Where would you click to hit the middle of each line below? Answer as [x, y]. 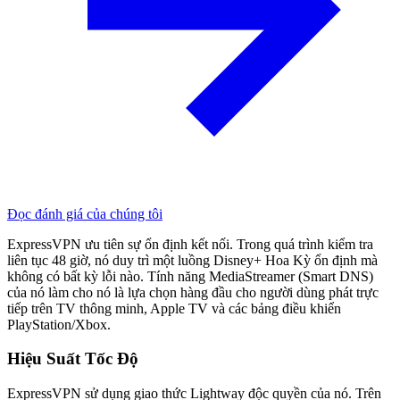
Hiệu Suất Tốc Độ [73, 359]
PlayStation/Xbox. [59, 324]
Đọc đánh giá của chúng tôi [85, 213]
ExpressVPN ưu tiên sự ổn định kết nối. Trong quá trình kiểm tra [190, 244]
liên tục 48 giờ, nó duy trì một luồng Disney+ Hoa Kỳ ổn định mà [192, 260]
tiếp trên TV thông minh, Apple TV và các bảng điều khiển [174, 308]
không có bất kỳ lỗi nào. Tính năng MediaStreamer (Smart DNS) [190, 276]
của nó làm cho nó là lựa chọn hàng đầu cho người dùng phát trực [193, 292]
